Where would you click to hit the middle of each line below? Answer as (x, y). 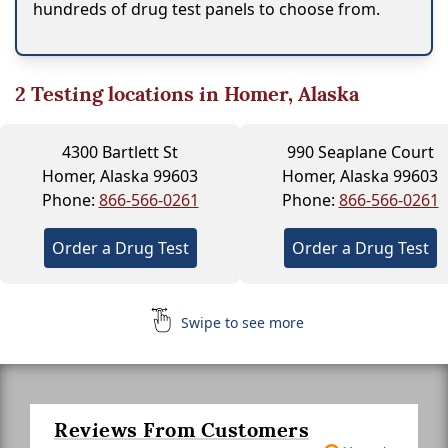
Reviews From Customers (181, 429)
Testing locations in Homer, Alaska (192, 93)
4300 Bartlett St (120, 151)
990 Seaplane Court (360, 151)
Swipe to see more (240, 322)
